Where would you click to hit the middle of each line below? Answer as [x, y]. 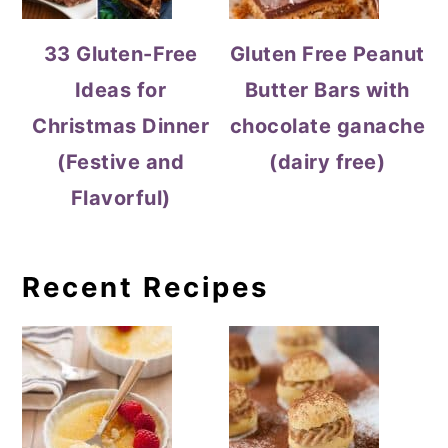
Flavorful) [120, 198]
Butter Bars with [327, 90]
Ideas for [120, 90]
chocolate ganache [327, 126]
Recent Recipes [146, 287]
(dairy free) [327, 162]
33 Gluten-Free [120, 54]
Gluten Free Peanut [327, 54]
